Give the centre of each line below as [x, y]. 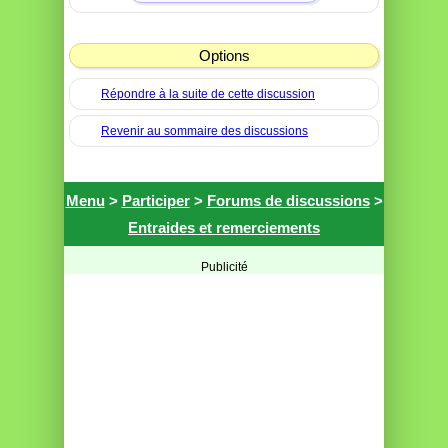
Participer [155, 200]
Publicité [224, 267]
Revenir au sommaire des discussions [204, 131]
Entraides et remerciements [224, 227]
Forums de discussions [288, 200]
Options [224, 55]
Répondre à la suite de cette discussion [208, 94]
